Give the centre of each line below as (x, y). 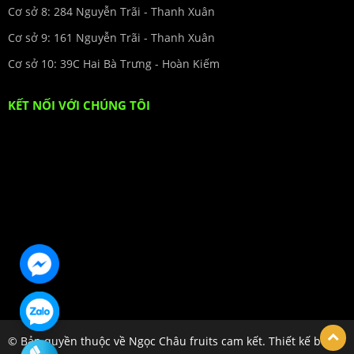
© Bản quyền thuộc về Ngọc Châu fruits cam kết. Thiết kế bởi (169, 341)
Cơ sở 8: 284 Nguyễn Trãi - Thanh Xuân (111, 11)
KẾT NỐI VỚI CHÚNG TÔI (79, 105)
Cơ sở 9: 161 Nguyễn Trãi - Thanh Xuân (111, 37)
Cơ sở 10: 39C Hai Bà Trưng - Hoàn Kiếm (114, 63)
